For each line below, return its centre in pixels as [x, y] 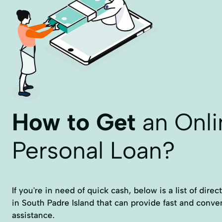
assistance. [33, 215]
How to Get [74, 122]
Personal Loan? [93, 150]
